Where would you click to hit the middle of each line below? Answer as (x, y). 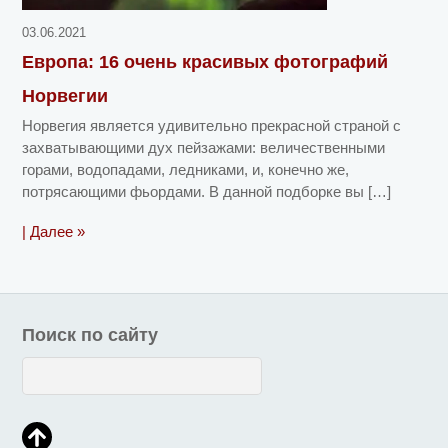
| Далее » (54, 232)
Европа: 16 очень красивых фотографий (205, 62)
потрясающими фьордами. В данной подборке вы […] (207, 192)
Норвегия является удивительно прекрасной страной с (212, 126)
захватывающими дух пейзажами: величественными (204, 148)
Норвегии (65, 96)
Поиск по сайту (90, 334)
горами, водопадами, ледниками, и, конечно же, (186, 170)
